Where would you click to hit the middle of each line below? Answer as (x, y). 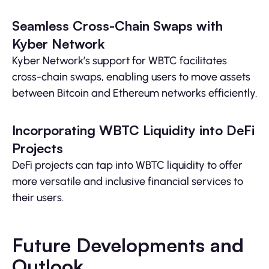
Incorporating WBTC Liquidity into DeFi (133, 130)
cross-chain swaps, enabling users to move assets (131, 77)
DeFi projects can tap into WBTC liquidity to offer (127, 165)
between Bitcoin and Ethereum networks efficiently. (134, 93)
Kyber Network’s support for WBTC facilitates (119, 61)
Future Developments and (128, 245)
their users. (38, 198)
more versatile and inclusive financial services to (128, 182)
